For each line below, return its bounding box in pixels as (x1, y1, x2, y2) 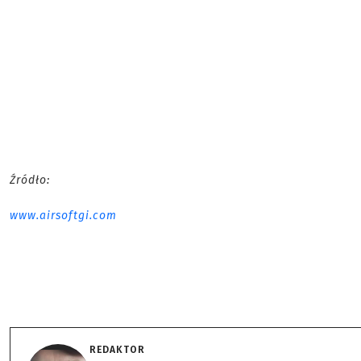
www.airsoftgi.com (10, 209, 117, 222)
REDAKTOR (89, 344, 145, 355)
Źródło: (10, 173, 50, 187)
